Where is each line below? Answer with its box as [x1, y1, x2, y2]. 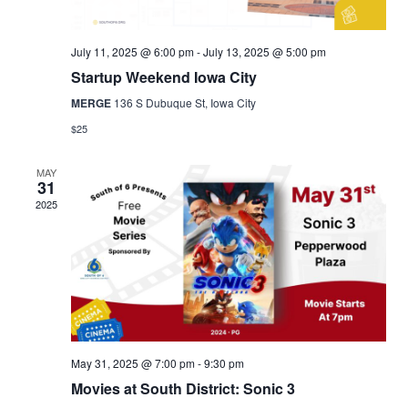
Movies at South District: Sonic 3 [71, 378, 295, 400]
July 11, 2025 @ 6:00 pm [71, 43, 194, 59]
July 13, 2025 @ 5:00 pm [203, 43, 326, 59]
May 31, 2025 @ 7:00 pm [71, 355, 195, 372]
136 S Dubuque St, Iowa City [114, 94, 256, 110]
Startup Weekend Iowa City [71, 66, 257, 87]
